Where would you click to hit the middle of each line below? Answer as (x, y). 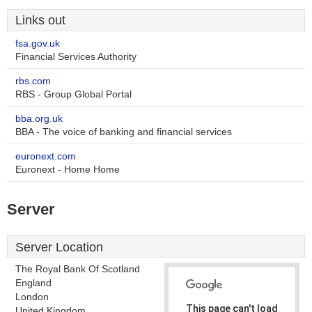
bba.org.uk (39, 119)
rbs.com (33, 81)
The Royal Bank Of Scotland (78, 269)
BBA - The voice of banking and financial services (124, 132)
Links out (40, 20)
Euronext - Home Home (68, 170)
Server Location (59, 247)
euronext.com (46, 156)
